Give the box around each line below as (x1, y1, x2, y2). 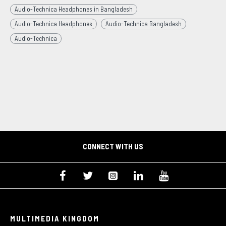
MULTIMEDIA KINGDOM (10, 213, 99, 223)
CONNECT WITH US (83, 141, 143, 151)
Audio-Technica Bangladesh (105, 20, 182, 28)
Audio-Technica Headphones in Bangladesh (15, 5, 133, 13)
